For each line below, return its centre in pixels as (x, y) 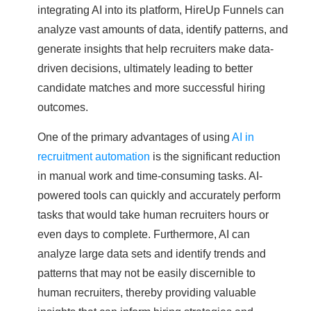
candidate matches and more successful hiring (151, 88)
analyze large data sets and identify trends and (152, 254)
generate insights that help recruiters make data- (155, 49)
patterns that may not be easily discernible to (146, 273)
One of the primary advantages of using (135, 137)
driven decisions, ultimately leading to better (145, 68)
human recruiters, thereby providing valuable (147, 293)
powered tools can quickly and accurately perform (159, 195)
